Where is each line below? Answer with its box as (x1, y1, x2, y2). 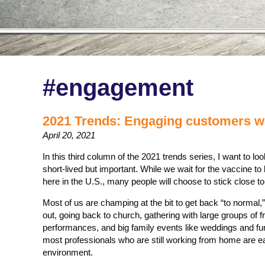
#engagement (43, 75, 193, 101)
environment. (43, 247, 93, 257)
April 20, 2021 (43, 130, 95, 140)
